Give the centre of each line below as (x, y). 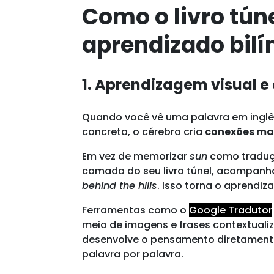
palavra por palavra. (133, 254)
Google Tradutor (231, 210)
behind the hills (120, 185)
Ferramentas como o (136, 210)
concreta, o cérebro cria (144, 131)
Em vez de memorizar (136, 156)
